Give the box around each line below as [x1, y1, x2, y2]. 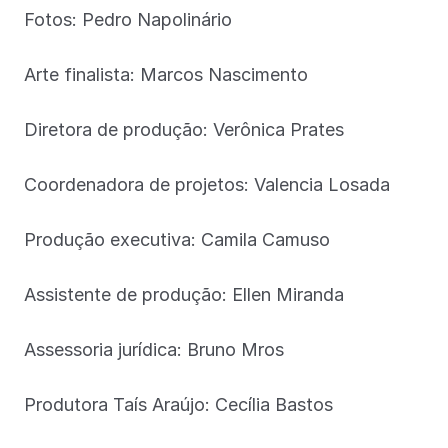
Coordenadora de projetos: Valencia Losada [24, 173, 390, 195]
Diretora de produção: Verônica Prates [24, 118, 344, 140]
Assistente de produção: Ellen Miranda [24, 283, 344, 305]
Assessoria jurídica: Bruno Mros [24, 338, 284, 360]
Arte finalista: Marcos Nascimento [24, 63, 308, 85]
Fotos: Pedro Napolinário [24, 8, 232, 30]
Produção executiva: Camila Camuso [24, 228, 330, 250]
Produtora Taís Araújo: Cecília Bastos [24, 393, 333, 415]
